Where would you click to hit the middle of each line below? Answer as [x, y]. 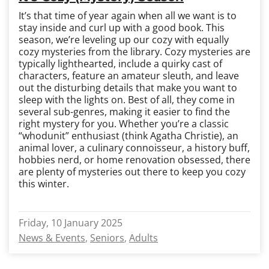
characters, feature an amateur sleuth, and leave [129, 76]
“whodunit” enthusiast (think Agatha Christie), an [128, 136]
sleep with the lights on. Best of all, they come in [127, 100]
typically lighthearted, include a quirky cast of [120, 64]
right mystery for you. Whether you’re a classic [124, 124]
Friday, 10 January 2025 [71, 223]
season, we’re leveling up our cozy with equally [124, 40]
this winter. [44, 184]
